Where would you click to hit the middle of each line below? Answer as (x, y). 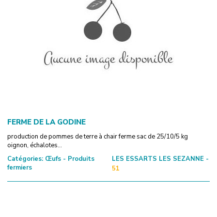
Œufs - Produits (69, 159)
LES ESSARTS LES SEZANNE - (160, 159)
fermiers (20, 167)
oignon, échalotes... (35, 145)
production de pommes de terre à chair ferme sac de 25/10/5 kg (98, 136)
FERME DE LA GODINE (46, 122)
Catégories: (25, 159)
